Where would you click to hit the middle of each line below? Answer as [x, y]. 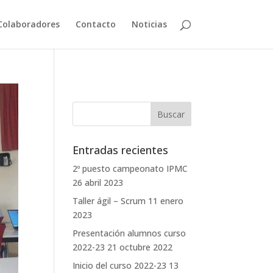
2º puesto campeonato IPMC [130, 168]
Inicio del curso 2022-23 [120, 265]
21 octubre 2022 [140, 247]
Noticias [149, 24]
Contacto [95, 24]
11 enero [166, 201]
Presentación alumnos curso [129, 233]
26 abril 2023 [98, 183]
